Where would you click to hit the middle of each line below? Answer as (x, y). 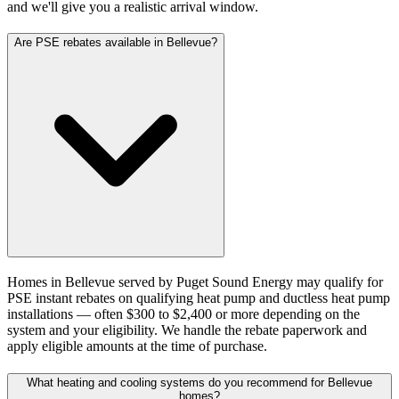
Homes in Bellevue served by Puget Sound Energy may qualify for (195, 282)
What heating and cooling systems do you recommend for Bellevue (199, 382)
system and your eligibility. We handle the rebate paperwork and (187, 330)
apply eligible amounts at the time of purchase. (137, 346)
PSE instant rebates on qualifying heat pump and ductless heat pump (199, 298)
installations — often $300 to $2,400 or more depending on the (183, 314)
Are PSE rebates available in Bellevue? (116, 43)
